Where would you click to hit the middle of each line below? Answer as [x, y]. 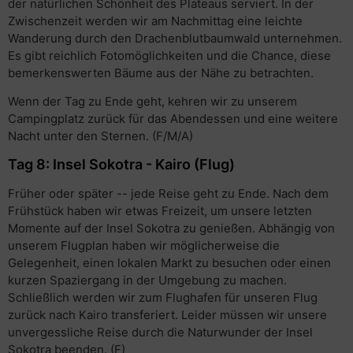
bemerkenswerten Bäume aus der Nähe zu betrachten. [161, 72]
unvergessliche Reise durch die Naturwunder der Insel [160, 333]
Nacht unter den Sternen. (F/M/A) [100, 136]
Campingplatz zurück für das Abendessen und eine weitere [173, 119]
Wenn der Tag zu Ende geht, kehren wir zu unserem [152, 102]
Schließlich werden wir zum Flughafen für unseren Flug [163, 298]
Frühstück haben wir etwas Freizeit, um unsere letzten [160, 211]
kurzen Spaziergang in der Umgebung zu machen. [147, 281]
